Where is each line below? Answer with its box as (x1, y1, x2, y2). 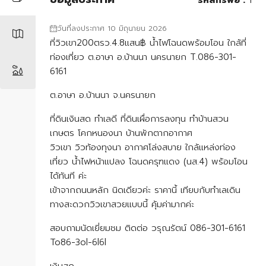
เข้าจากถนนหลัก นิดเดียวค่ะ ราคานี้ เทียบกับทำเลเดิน (50, 183, 240, 197)
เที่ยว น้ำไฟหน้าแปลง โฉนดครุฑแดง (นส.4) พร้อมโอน (50, 154, 248, 168)
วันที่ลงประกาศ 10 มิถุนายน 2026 (57, 23, 167, 34)
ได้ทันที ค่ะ (50, 169, 87, 182)
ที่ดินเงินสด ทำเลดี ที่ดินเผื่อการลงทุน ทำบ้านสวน (50, 112, 229, 125)
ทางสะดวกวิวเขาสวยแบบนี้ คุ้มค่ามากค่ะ (50, 197, 194, 211)
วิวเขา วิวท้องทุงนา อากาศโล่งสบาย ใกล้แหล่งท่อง (50, 140, 236, 154)
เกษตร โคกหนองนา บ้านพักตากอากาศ (50, 126, 192, 140)
